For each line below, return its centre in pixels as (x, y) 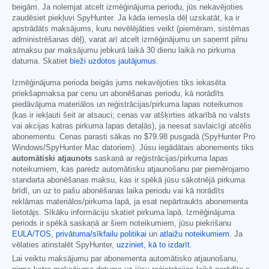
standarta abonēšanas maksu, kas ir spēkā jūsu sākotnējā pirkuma (128, 180)
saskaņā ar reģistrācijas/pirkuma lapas (160, 159)
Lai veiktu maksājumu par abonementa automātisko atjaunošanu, (125, 259)
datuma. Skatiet (41, 62)
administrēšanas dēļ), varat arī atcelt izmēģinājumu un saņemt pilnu (130, 40)
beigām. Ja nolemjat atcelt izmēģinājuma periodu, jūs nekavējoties (128, 8)
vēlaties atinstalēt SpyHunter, (64, 245)
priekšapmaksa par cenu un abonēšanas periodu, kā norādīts (118, 94)
